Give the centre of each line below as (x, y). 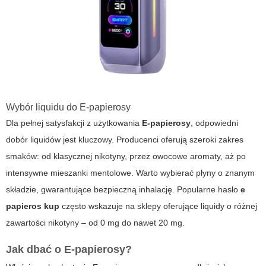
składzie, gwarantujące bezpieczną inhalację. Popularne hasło (123, 190)
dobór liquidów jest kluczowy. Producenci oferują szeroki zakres (125, 140)
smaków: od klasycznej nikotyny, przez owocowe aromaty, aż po (126, 156)
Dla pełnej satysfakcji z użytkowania (74, 123)
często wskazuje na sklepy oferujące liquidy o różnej (158, 206)
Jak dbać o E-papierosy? (69, 250)
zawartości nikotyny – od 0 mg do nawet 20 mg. (95, 223)
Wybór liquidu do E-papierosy (68, 107)
